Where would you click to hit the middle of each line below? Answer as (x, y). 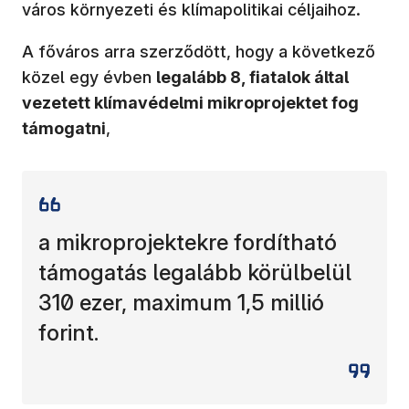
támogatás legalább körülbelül (195, 272)
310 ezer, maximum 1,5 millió (181, 302)
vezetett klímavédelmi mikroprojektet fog (190, 102)
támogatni (64, 128)
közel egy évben (89, 77)
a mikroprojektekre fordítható (188, 242)
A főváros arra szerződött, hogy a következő (199, 51)
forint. (68, 332)
